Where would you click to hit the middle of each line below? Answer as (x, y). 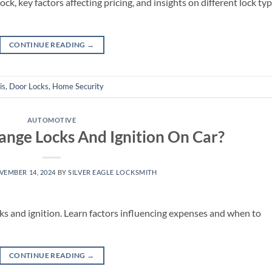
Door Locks (29, 87)
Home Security (78, 87)
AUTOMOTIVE (52, 120)
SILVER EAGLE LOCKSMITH (113, 172)
